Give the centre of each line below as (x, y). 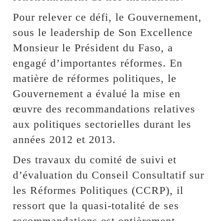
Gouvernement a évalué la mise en (97, 93)
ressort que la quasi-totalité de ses (96, 205)
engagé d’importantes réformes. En (98, 63)
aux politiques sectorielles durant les (102, 124)
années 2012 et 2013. (65, 139)
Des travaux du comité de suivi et (95, 159)
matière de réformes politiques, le (95, 78)
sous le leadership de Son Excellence (103, 32)
